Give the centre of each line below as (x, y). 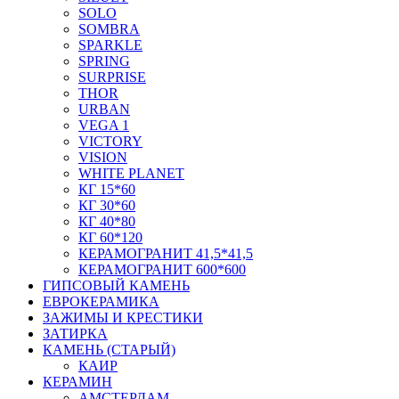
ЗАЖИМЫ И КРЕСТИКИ (123, 317)
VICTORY (110, 141)
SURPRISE (112, 77)
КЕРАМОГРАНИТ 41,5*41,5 (166, 253)
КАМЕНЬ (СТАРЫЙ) (109, 349)
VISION (103, 157)
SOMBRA (109, 28)
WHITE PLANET (131, 173)
